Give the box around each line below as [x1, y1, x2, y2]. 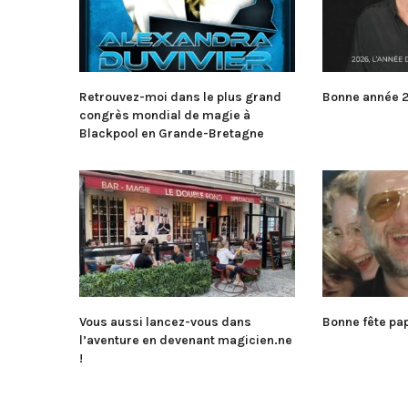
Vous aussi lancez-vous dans [79, 313, 251, 330]
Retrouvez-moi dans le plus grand [79, 88, 281, 105]
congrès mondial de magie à [79, 107, 250, 123]
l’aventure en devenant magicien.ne [79, 331, 292, 348]
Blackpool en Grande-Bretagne [79, 125, 264, 141]
